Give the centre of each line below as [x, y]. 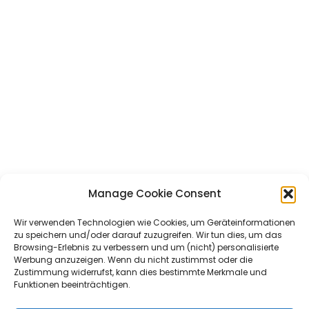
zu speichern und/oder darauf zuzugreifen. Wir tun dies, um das [148, 235]
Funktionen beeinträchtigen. [72, 285]
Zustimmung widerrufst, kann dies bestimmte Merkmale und [140, 272]
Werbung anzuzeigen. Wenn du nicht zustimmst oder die [133, 260]
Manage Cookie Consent [154, 193]
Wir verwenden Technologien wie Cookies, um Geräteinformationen [154, 222]
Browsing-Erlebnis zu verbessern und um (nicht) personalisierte [146, 247]
